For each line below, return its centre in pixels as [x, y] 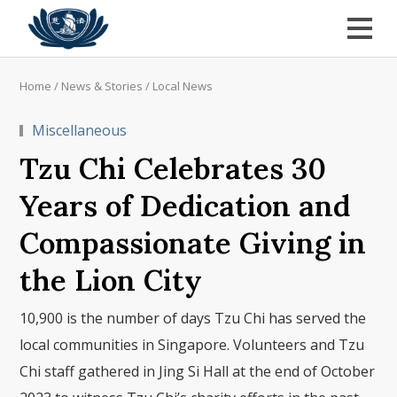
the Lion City [111, 280]
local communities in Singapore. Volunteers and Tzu [192, 345]
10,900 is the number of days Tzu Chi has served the [193, 318]
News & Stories [102, 86]
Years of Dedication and [185, 206]
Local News [183, 86]
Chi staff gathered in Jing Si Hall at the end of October [198, 371]
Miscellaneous [80, 130]
